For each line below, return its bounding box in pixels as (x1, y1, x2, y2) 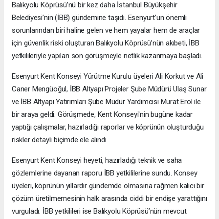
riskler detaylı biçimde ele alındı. (12, 135, 108, 145)
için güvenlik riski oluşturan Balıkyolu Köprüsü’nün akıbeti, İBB (12, 39, 199, 48)
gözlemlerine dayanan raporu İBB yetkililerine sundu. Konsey (12, 169, 197, 178)
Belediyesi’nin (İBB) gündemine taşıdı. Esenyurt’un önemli (12, 13, 187, 22)
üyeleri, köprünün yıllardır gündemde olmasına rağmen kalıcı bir (12, 181, 204, 191)
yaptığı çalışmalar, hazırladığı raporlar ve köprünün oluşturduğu (12, 123, 204, 132)
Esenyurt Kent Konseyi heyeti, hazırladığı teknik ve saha (12, 156, 182, 165)
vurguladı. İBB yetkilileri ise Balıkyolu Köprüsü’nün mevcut (12, 207, 187, 216)
